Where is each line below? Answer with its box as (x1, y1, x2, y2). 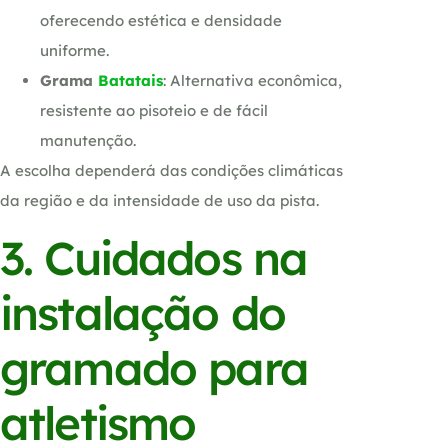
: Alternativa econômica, (163, 71, 342, 91)
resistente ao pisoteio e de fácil (40, 101, 268, 121)
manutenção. (40, 131, 136, 151)
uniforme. (40, 41, 109, 61)
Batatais (98, 71, 163, 91)
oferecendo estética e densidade (40, 11, 282, 31)
